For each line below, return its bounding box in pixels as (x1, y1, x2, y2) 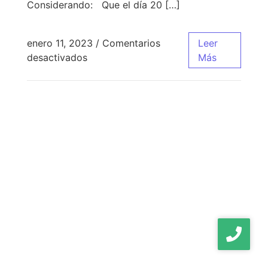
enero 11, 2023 (26, 37, 93, 50)
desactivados (26, 51, 87, 64)
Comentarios (102, 37, 160, 50)
